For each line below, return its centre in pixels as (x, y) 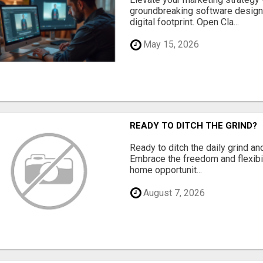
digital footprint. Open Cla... (185, 22)
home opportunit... (166, 170)
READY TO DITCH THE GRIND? (194, 126)
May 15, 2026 (170, 45)
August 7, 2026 (173, 193)
